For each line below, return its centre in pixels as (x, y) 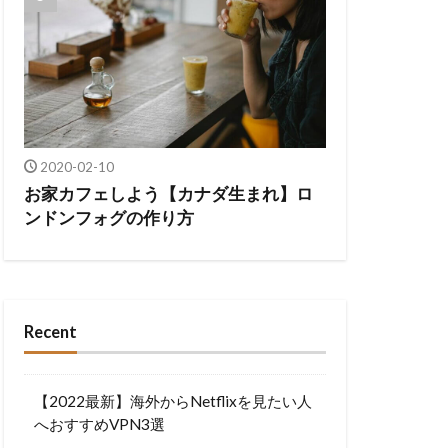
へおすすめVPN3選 (99, 424)
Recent (50, 332)
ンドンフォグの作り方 (109, 218)
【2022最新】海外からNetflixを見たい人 (173, 401)
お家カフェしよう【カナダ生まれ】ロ (168, 194)
